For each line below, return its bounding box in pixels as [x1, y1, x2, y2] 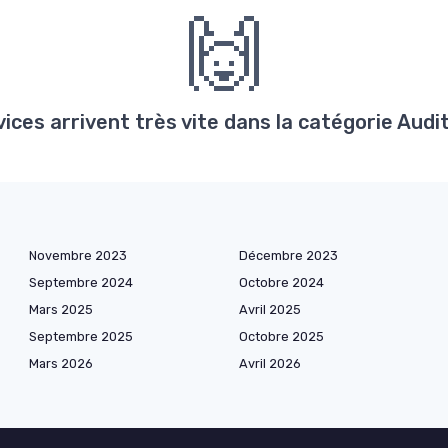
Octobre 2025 [239, 329, 324, 344]
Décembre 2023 [239, 248, 338, 263]
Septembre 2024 [29, 275, 133, 290]
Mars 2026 [29, 356, 93, 371]
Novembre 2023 [29, 248, 127, 263]
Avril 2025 [239, 302, 301, 317]
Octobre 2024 [239, 275, 324, 290]
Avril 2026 [239, 356, 301, 371]
